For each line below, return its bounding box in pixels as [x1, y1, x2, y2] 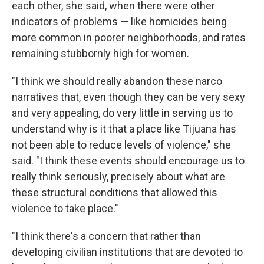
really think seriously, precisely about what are [12, 170, 225, 183]
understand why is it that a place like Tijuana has [12, 123, 236, 135]
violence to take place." [12, 202, 118, 214]
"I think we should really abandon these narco [12, 75, 222, 87]
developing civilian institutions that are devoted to [12, 246, 243, 258]
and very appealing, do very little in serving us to [12, 107, 233, 119]
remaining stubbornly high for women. [12, 47, 189, 60]
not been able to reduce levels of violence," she [12, 138, 231, 151]
